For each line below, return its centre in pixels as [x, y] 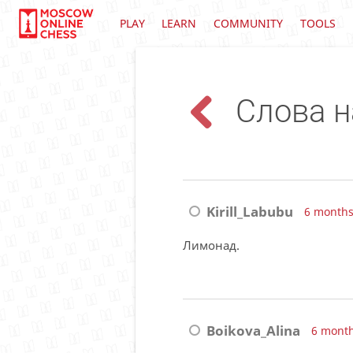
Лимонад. [211, 246]
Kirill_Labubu [250, 212]
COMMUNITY [248, 23]
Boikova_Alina [254, 331]
